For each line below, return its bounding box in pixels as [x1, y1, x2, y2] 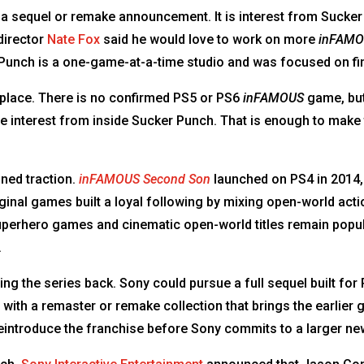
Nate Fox [47, 31, 101, 47]
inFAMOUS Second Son [79, 171, 211, 187]
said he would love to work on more [100, 31, 319, 47]
